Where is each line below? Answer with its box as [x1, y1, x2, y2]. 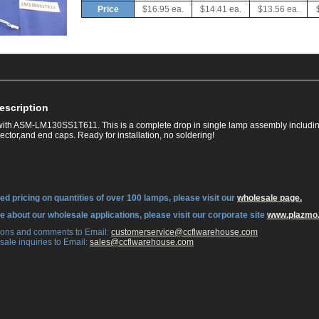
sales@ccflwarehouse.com [90, 237, 194, 247]
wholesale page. [237, 193, 302, 203]
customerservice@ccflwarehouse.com [111, 227, 258, 237]
